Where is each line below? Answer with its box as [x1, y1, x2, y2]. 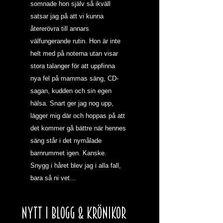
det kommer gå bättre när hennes [30, 124, 128, 132]
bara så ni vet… [30, 174, 76, 182]
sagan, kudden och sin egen [30, 87, 113, 95]
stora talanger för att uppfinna [30, 62, 117, 70]
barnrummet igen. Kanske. [30, 149, 109, 157]
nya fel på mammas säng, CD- [30, 75, 118, 82]
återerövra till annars [30, 25, 91, 32]
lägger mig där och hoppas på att [30, 112, 127, 119]
